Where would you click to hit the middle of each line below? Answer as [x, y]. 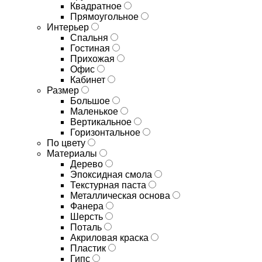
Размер [64, 90]
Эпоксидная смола [112, 175]
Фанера [88, 206]
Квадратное [97, 6]
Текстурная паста [109, 185]
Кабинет [89, 80]
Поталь [87, 227]
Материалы [73, 154]
